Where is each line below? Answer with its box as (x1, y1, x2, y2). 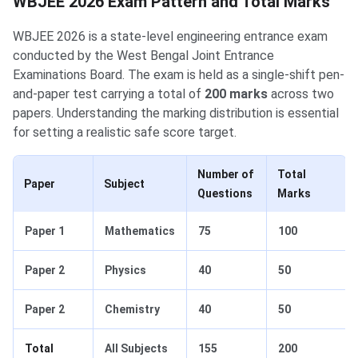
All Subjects (105, 342, 168, 356)
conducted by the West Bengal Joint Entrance (13, 48, 274, 64)
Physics (105, 264, 146, 277)
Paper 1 (25, 225, 65, 238)
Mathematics (105, 225, 175, 238)
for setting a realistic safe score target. (13, 125, 237, 141)
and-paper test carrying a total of (13, 86, 205, 102)
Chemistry (105, 303, 160, 316)
